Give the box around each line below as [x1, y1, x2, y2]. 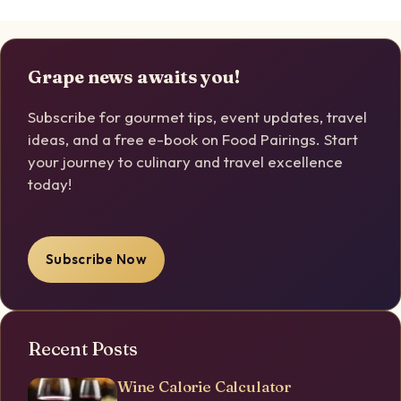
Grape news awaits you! [28, 65, 240, 89]
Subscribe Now [46, 250, 147, 268]
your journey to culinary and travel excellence [28, 152, 343, 172]
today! [28, 175, 72, 194]
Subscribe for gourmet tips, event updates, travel [28, 107, 367, 127]
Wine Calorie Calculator [117, 376, 292, 396]
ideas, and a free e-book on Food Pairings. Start [28, 130, 358, 149]
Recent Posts [28, 337, 138, 360]
